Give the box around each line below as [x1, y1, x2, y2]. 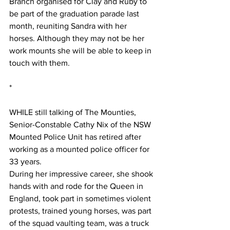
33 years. [9, 157, 42, 166]
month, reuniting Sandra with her [9, 22, 129, 31]
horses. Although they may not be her [9, 34, 146, 43]
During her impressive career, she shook [9, 169, 155, 179]
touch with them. [9, 59, 70, 68]
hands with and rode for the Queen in [9, 182, 145, 191]
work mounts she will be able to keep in [9, 46, 154, 55]
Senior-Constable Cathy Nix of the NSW [9, 120, 153, 129]
